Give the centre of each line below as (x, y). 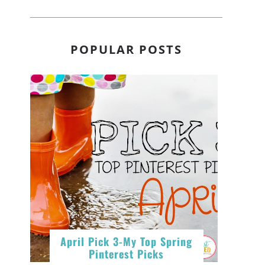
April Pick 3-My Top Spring (126, 242)
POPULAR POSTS (126, 50)
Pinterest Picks (126, 254)
